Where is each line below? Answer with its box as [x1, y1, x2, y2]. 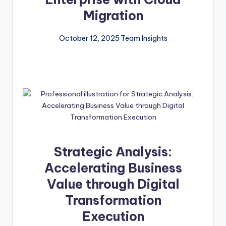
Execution [82, 208, 144, 225]
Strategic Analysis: [54, 144, 172, 160]
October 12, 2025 [59, 34, 120, 43]
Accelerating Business [44, 160, 182, 177]
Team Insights [120, 34, 167, 43]
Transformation [65, 192, 161, 209]
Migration [83, 8, 143, 24]
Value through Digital [46, 176, 180, 193]
